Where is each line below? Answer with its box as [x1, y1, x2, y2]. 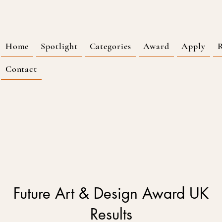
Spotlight [41, 41, 78, 52]
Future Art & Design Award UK [13, 183, 209, 203]
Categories [89, 41, 131, 52]
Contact [5, 63, 38, 74]
